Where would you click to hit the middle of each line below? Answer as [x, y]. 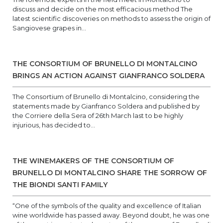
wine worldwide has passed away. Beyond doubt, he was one [111, 215]
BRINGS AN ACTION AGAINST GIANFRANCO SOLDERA [109, 76]
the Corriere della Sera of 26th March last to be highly [98, 115]
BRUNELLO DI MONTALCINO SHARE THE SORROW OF [110, 173]
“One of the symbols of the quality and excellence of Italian [107, 206]
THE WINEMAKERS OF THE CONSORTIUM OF [93, 161]
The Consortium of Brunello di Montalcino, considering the [106, 97]
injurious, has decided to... [54, 125]
